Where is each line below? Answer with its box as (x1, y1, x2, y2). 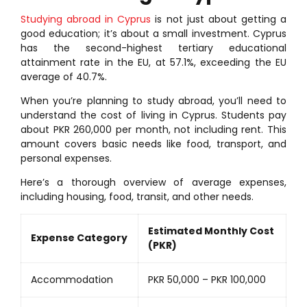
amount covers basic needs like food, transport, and (21, 136, 286, 151)
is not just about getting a (151, 12, 287, 26)
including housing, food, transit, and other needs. (21, 189, 254, 204)
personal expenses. (21, 151, 112, 165)
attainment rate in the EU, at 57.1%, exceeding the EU (21, 55, 286, 69)
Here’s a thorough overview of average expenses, (21, 175, 286, 189)
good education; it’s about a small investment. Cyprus (21, 26, 286, 40)
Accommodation (31, 272, 113, 286)
